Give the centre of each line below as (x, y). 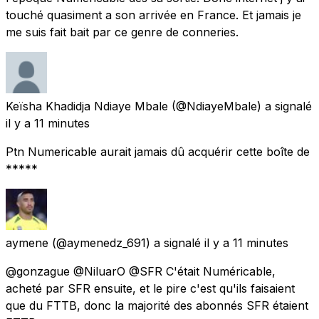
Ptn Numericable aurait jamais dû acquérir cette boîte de (158, 151)
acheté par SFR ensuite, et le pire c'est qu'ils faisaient (150, 288)
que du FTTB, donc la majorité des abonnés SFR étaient (157, 305)
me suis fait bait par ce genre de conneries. (122, 32)
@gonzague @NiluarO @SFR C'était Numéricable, (141, 271)
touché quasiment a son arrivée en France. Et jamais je (153, 15)
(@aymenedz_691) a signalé (126, 242)
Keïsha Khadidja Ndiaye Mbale (87, 106)
